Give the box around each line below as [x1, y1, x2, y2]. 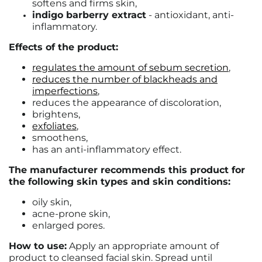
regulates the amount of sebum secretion [32, 62, 229, 73]
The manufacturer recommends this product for [9, 164, 245, 175]
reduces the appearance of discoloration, [32, 97, 221, 108]
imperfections [32, 85, 98, 96]
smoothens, [32, 132, 88, 143]
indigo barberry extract [32, 9, 146, 20]
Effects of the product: [9, 42, 118, 53]
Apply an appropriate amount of [67, 240, 219, 251]
